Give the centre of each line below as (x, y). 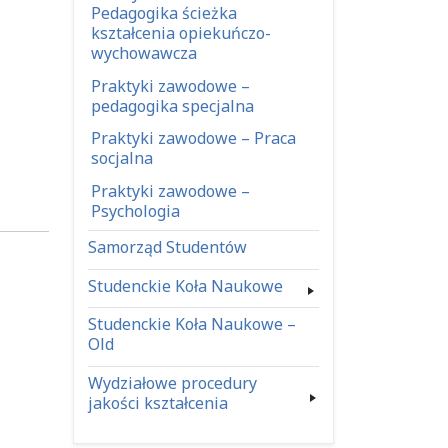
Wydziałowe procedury (172, 382)
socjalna (122, 158)
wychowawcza (144, 53)
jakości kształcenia (157, 402)
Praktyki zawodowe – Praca (194, 138)
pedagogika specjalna (173, 105)
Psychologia (136, 211)
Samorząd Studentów (167, 247)
